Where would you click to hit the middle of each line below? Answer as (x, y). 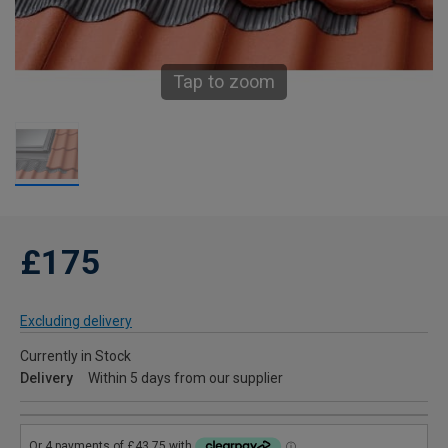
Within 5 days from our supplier (185, 378)
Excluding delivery (76, 321)
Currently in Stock (75, 356)
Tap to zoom (224, 81)
